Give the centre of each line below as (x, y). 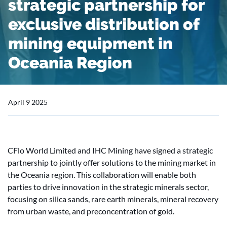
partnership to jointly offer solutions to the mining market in (112, 162)
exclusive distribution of (104, 24)
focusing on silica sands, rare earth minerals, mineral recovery (113, 199)
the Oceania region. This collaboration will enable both (102, 175)
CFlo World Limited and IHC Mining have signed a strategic (110, 150)
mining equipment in (90, 43)
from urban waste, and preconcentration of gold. (91, 211)
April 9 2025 (28, 102)
